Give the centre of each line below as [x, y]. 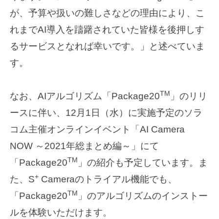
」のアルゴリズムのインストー [143, 196]
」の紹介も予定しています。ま [143, 163]
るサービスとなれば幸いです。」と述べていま [107, 46]
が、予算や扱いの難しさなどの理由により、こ [107, 13]
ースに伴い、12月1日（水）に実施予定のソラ [106, 113]
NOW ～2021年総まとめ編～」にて [84, 146]
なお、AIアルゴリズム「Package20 [85, 96]
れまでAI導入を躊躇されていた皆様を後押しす [107, 30]
